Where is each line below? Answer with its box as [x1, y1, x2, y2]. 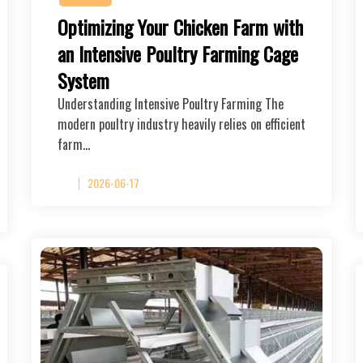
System [58, 65, 109, 95]
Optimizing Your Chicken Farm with [58, 11, 303, 41]
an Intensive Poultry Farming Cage [58, 38, 298, 68]
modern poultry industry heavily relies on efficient [58, 113, 305, 134]
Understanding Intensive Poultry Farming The [58, 93, 284, 113]
